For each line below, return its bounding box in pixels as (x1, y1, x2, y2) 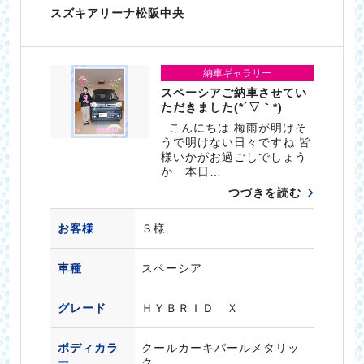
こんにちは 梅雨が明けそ (161, 121, 308, 135)
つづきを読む (228, 186, 302, 200)
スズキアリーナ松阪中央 (50, 6, 184, 19)
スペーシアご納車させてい (161, 86, 308, 100)
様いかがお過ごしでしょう (161, 150, 308, 164)
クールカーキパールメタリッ (141, 341, 300, 355)
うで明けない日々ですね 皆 (161, 136, 312, 149)
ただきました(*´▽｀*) (161, 101, 284, 115)
